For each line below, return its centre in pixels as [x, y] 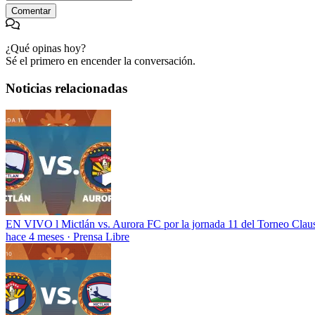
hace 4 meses [35, 236]
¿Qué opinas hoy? [46, 49]
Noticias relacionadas [66, 88]
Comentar [31, 11]
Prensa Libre [101, 236]
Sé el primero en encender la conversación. [101, 61]
